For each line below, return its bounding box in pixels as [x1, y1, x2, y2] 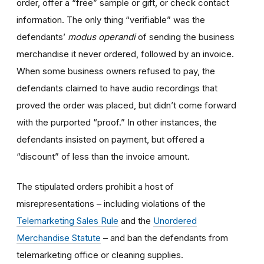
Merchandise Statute [16, 232, 101, 243]
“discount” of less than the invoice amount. [16, 150, 190, 162]
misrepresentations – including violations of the [16, 197, 206, 209]
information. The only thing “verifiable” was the [16, 14, 205, 25]
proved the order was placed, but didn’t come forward [16, 99, 236, 111]
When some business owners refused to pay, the [16, 65, 215, 77]
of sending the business [136, 31, 235, 42]
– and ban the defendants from [101, 232, 228, 243]
